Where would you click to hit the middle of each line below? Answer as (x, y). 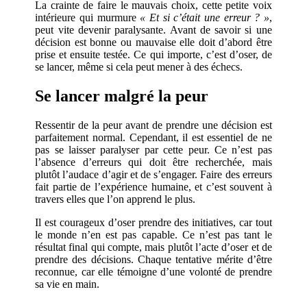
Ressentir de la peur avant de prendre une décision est (153, 125)
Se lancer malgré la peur (122, 96)
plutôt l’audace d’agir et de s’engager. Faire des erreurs (153, 174)
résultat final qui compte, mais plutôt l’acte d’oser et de (153, 247)
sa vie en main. (67, 284)
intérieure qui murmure (88, 17)
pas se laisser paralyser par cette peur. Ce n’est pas (153, 149)
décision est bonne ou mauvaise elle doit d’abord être (153, 42)
